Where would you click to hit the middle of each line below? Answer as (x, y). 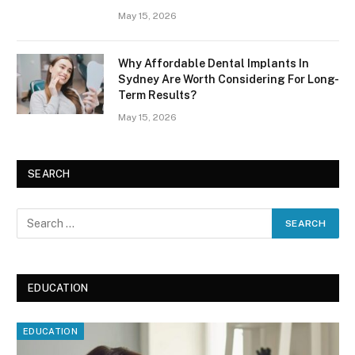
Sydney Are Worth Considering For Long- (229, 80)
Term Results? (157, 95)
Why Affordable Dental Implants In (214, 64)
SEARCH (49, 174)
